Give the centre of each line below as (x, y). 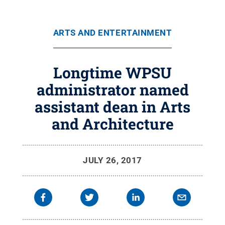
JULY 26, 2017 (113, 160)
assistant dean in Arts (113, 107)
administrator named (113, 90)
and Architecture (113, 124)
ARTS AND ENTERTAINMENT (113, 33)
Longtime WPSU (113, 73)
